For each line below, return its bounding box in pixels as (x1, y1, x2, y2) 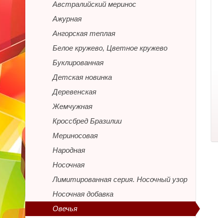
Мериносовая (53, 131, 98, 140)
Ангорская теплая (53, 29, 115, 37)
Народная (53, 146, 85, 154)
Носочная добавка (53, 190, 113, 198)
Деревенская (53, 88, 96, 96)
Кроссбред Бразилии (53, 117, 122, 125)
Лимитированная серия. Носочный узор (53, 175, 187, 183)
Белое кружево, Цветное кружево (53, 44, 167, 52)
